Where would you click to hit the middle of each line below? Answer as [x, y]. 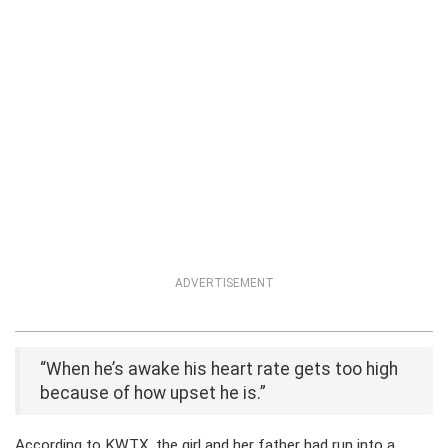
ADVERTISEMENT [224, 283]
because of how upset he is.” [153, 393]
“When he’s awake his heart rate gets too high [219, 369]
